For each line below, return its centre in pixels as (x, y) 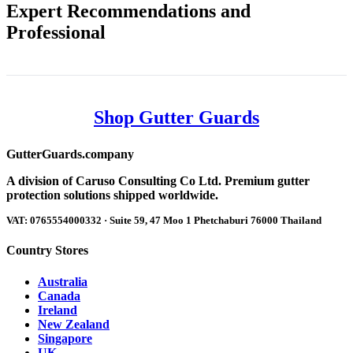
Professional (56, 33)
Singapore (65, 338)
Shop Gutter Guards (176, 118)
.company (108, 154)
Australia (63, 281)
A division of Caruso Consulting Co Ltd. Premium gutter (158, 181)
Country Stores (47, 251)
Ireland (58, 310)
